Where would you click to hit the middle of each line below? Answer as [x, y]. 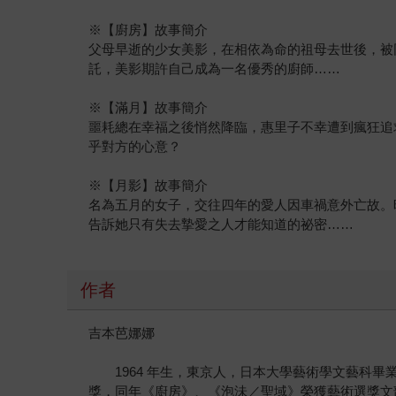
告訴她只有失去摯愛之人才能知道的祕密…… [221, 224]
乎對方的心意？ [142, 146]
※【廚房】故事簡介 [148, 29]
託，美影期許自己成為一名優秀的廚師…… [215, 68]
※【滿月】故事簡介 [148, 107]
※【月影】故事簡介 [148, 185]
